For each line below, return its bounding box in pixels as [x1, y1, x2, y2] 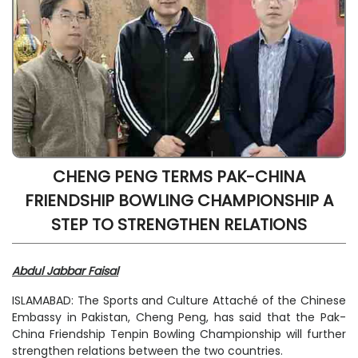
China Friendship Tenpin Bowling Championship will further [12, 325, 346, 342]
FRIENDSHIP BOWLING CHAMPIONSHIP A [25, 189, 333, 212]
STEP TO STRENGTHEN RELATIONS [51, 213, 307, 236]
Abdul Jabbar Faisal [12, 262, 118, 279]
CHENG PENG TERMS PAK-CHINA [53, 165, 305, 188]
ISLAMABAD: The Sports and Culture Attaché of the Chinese [12, 292, 346, 308]
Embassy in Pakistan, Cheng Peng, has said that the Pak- [12, 308, 346, 325]
